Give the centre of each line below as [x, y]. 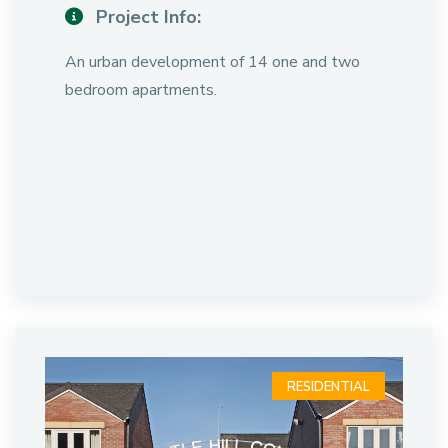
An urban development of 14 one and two [212, 62]
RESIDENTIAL [328, 387]
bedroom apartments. [141, 90]
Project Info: [146, 17]
